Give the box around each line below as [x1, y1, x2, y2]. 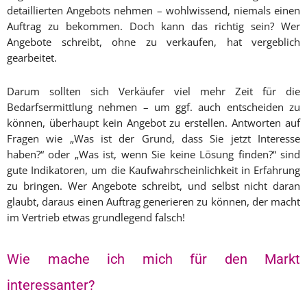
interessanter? [7, 277, 95, 293]
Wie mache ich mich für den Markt [7, 251, 300, 267]
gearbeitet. [7, 51, 57, 64]
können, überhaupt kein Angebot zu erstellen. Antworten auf [7, 116, 300, 130]
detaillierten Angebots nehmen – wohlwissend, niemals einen [7, 3, 300, 17]
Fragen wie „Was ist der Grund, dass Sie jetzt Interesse [7, 132, 300, 145]
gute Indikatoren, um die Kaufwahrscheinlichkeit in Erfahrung [7, 163, 300, 177]
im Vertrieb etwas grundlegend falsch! [7, 210, 185, 224]
